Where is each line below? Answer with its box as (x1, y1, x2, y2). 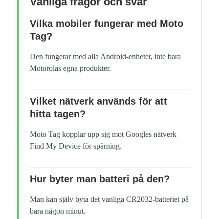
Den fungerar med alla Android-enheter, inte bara (30, 52, 181, 61)
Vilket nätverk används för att (30, 96, 167, 107)
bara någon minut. (30, 207, 86, 216)
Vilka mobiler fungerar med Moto (30, 18, 183, 29)
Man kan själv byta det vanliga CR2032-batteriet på (30, 195, 189, 204)
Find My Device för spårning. (30, 142, 122, 151)
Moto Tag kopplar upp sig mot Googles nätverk (30, 130, 176, 139)
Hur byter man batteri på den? (30, 174, 170, 185)
